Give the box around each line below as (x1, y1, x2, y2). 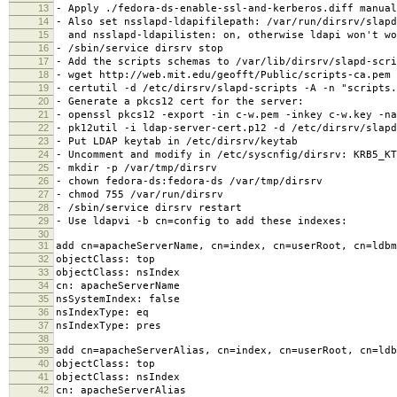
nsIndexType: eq (56, 306, 149, 318)
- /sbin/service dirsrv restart (56, 201, 242, 214)
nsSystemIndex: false (56, 292, 180, 305)
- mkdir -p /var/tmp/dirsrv (56, 161, 217, 174)
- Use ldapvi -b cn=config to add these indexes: (56, 214, 347, 227)
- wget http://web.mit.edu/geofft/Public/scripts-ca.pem (56, 68, 391, 81)
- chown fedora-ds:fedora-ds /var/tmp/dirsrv (56, 175, 323, 187)
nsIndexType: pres (56, 319, 161, 331)
